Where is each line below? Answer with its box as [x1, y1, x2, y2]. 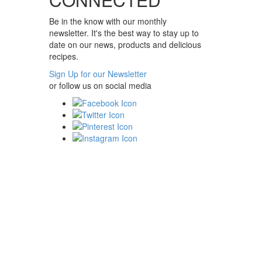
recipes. [49, 50, 78, 63]
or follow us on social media [49, 80, 151, 92]
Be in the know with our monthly [49, 15, 167, 27]
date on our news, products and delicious [49, 39, 201, 51]
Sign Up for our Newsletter [49, 68, 147, 80]
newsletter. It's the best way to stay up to [49, 27, 199, 39]
